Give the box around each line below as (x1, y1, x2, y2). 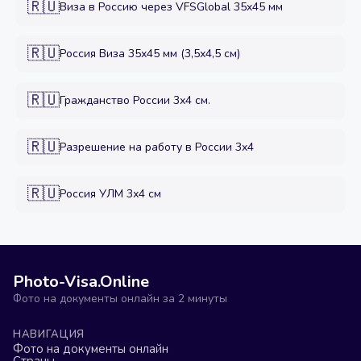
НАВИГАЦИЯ (13, 327, 85, 342)
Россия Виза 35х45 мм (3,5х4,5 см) (60, 46, 240, 61)
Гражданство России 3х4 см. (60, 93, 210, 108)
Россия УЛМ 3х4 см (60, 186, 161, 201)
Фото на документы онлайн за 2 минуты (13, 291, 227, 306)
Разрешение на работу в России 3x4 (60, 139, 254, 155)
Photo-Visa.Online (13, 271, 149, 293)
